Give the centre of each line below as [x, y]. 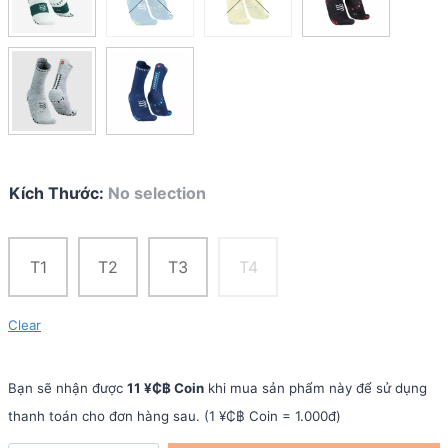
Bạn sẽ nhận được [67, 387]
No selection [157, 192]
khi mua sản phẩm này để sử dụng [315, 387]
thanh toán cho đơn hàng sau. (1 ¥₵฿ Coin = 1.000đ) [174, 415]
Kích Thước [54, 192]
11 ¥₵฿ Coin [165, 387]
